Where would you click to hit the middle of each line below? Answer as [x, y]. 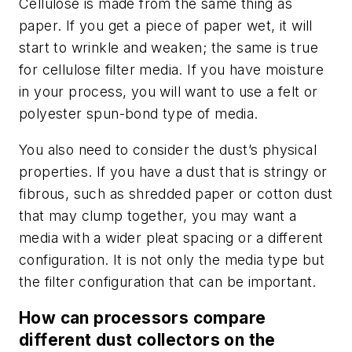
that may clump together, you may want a [158, 216]
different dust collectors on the [147, 339]
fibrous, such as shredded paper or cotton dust [176, 194]
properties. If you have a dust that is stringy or [173, 172]
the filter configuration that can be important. [170, 282]
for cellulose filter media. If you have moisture [172, 70]
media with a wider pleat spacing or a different [171, 238]
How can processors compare [143, 317]
